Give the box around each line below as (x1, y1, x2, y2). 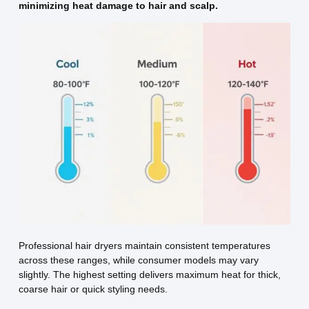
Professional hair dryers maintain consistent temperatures (18, 240, 270, 252)
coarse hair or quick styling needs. (18, 283, 168, 295)
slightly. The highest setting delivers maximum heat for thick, (18, 269, 281, 281)
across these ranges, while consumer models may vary (18, 255, 259, 266)
